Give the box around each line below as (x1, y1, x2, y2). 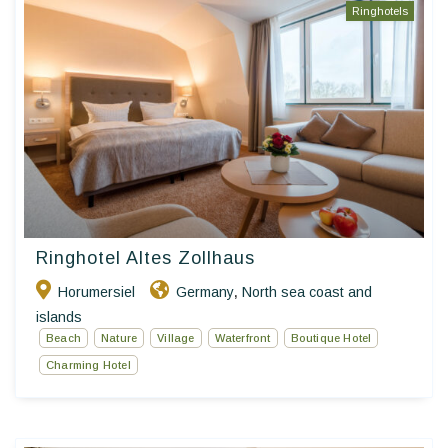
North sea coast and (242, 283, 372, 300)
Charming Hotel (46, 358, 131, 371)
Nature (101, 331, 138, 344)
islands (36, 308, 82, 325)
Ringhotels (352, 4, 408, 17)
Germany (176, 283, 234, 300)
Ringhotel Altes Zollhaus (36, 247, 255, 268)
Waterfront (214, 331, 271, 344)
